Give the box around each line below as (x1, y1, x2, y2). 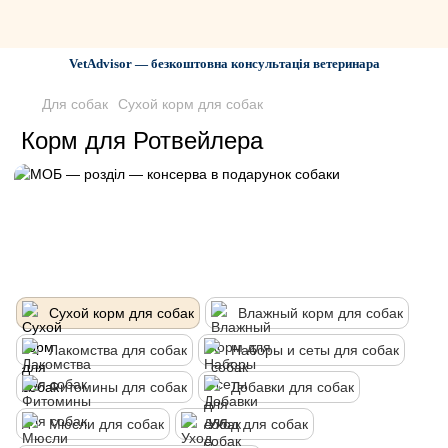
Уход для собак (208, 416, 308, 433)
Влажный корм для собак (238, 305, 403, 322)
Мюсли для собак (49, 416, 164, 433)
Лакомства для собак (49, 342, 187, 359)
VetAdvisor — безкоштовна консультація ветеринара (68, 56, 380, 71)
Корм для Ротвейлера (21, 127, 263, 154)
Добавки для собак (231, 379, 354, 396)
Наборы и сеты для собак (231, 342, 399, 359)
